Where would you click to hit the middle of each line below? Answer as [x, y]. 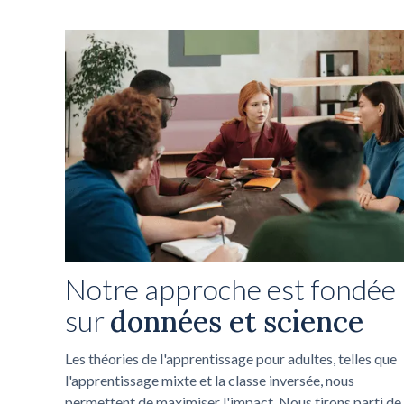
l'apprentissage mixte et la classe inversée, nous [210, 380]
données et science [237, 321]
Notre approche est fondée [230, 289]
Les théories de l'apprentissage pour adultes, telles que [231, 358]
